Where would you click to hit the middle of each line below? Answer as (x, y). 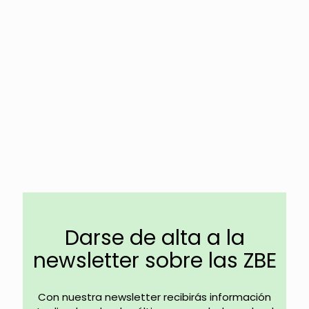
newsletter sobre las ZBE (154, 260)
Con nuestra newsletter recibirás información (154, 297)
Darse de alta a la (154, 238)
